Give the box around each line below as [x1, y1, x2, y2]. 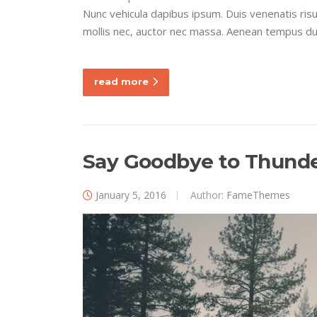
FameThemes [226, 188, 290, 202]
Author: [188, 188, 226, 202]
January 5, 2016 [96, 188, 166, 202]
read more [94, 75, 149, 87]
